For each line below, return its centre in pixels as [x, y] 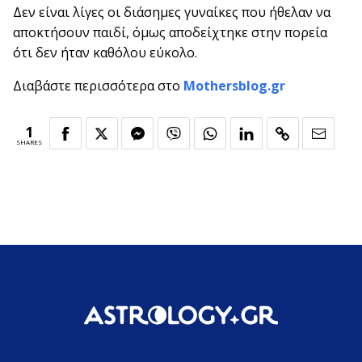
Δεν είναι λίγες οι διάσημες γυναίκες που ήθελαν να [172, 13]
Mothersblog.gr [234, 86]
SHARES [29, 142]
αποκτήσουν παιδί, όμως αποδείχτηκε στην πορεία [170, 33]
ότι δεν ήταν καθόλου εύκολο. [105, 53]
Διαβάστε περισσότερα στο [98, 86]
